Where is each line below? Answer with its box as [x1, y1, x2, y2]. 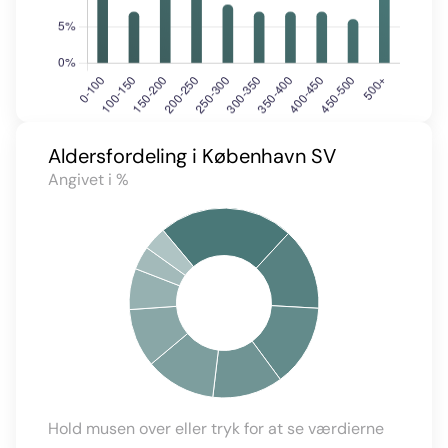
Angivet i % [48, 169, 129, 190]
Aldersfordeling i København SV [48, 143, 336, 169]
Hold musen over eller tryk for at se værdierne [48, 418, 384, 439]
